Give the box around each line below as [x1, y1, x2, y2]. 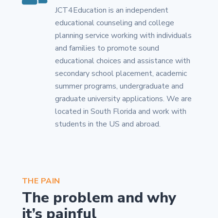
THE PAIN [21, 176, 60, 187]
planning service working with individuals [54, 30, 192, 41]
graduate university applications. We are [54, 93, 192, 105]
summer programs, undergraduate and [54, 81, 183, 92]
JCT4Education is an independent [54, 5, 168, 16]
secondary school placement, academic [54, 68, 187, 79]
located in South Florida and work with [54, 106, 186, 117]
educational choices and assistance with [54, 55, 190, 67]
